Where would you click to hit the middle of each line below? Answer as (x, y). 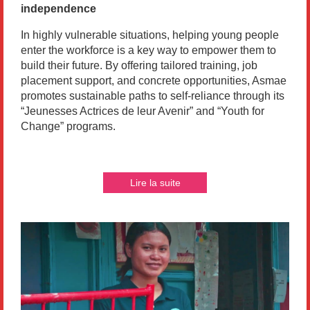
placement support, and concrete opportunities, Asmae (154, 81)
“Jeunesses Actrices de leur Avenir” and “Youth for (143, 111)
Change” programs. (68, 127)
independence (58, 9)
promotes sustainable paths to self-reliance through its (153, 96)
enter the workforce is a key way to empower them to (148, 51)
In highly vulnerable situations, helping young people (150, 35)
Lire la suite (155, 183)
